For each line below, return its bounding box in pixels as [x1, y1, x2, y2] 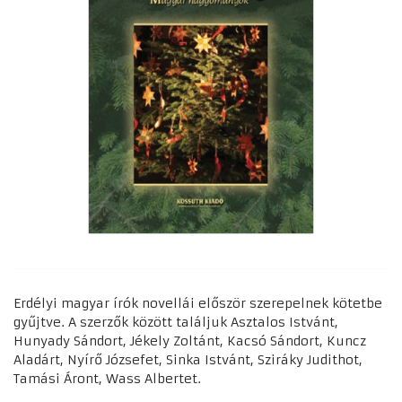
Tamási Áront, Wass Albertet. [13, 370, 201, 387]
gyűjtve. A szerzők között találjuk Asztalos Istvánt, [13, 313, 338, 330]
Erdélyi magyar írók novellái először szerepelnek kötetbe [13, 294, 382, 311]
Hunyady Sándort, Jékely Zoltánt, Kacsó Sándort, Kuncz [13, 332, 366, 349]
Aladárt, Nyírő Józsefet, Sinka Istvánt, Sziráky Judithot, [13, 351, 363, 368]
